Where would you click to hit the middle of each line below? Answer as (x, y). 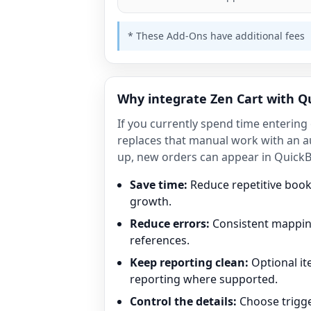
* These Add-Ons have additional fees (216, 36)
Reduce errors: (170, 224)
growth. (151, 201)
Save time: (159, 185)
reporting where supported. (204, 279)
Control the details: (183, 301)
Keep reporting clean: (189, 262)
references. (160, 240)
